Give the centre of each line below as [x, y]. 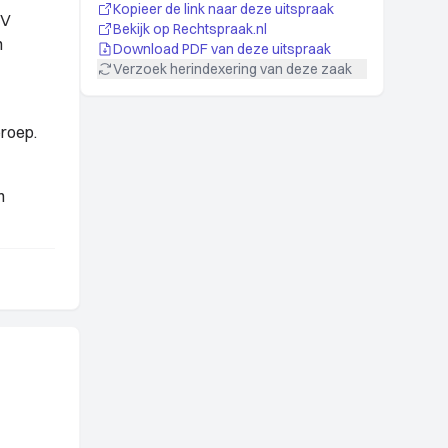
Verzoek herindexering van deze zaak [232, 69]
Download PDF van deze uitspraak [222, 49]
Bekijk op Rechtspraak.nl [190, 29]
